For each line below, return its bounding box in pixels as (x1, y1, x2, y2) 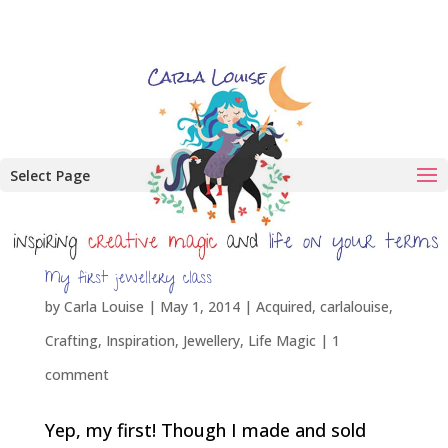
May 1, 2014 (159, 297, 240, 316)
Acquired (255, 297, 312, 316)
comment (44, 365, 109, 384)
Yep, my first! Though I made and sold (44, 418, 366, 442)
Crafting (44, 331, 98, 350)
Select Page (10, 166, 90, 185)
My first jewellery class (44, 267, 212, 293)
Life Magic (247, 331, 316, 350)
